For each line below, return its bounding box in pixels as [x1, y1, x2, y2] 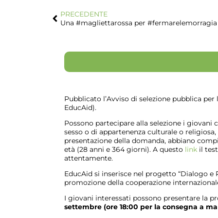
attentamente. [64, 154, 113, 163]
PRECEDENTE [60, 10, 108, 18]
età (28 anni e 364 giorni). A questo [64, 145, 185, 154]
